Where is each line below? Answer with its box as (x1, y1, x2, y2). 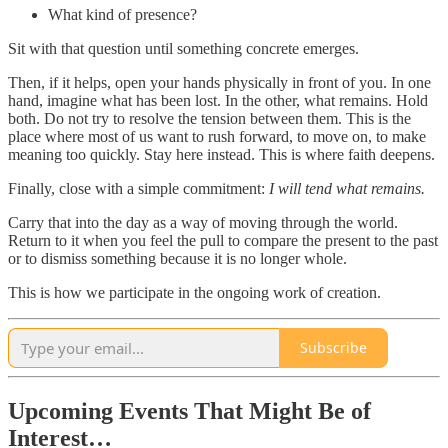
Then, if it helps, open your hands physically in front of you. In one (8, 73, 431, 91)
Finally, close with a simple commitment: (8, 179, 269, 197)
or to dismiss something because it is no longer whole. (8, 249, 347, 267)
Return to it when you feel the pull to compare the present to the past (8, 231, 438, 249)
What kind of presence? (48, 5, 197, 23)
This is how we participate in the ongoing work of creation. (8, 283, 381, 301)
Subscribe (300, 338, 367, 358)
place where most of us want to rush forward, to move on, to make (8, 127, 426, 145)
